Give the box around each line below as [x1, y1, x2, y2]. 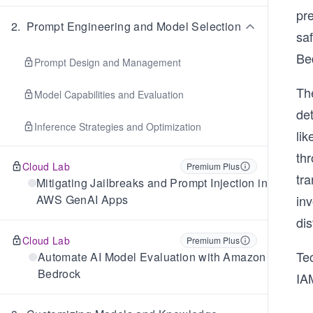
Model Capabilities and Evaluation [34, 87, 184, 101]
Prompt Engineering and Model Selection [26, 18, 242, 34]
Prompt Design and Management [34, 55, 181, 69]
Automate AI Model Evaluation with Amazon [37, 249, 266, 265]
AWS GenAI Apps [36, 191, 129, 208]
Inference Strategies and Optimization [34, 119, 201, 133]
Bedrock [37, 265, 81, 282]
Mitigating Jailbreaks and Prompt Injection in [36, 175, 268, 191]
